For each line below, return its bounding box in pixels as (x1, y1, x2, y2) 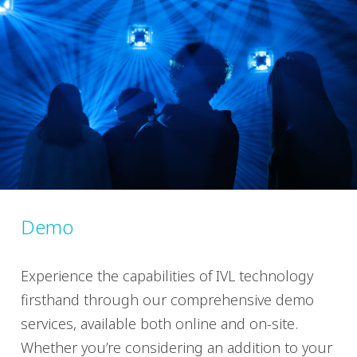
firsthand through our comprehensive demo (21, 290, 314, 309)
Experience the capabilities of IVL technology (21, 266, 313, 285)
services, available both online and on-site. (21, 314, 298, 333)
